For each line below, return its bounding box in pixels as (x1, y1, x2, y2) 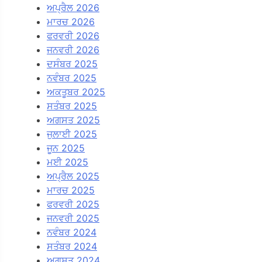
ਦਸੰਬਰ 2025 (47, 57, 98, 70)
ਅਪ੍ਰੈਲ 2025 (47, 170, 99, 182)
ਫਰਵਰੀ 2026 (47, 29, 99, 42)
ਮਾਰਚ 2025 (47, 184, 95, 196)
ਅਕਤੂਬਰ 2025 (47, 85, 105, 98)
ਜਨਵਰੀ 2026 (47, 43, 99, 56)
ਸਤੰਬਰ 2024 (47, 240, 97, 252)
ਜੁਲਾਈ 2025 (47, 127, 97, 140)
